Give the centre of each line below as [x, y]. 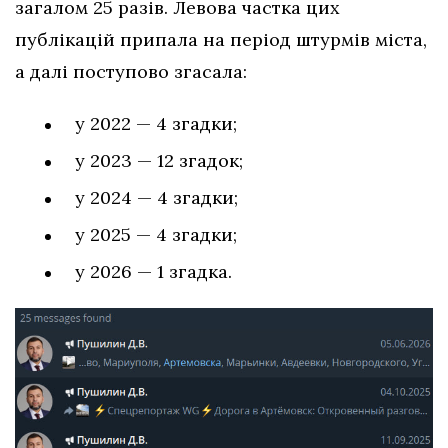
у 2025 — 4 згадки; [156, 234]
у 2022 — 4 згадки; [156, 123]
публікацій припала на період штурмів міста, [221, 39]
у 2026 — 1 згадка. [153, 271]
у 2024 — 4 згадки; [156, 197]
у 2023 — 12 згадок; [159, 160]
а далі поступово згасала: [131, 71]
